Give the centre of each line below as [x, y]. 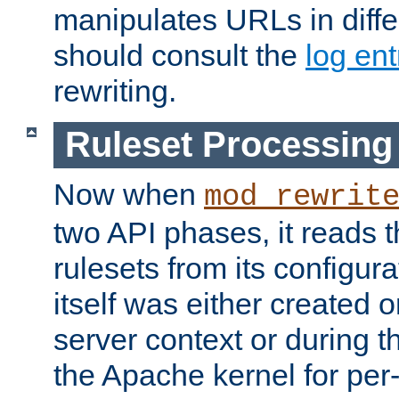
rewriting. [115, 90]
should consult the [179, 55]
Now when [129, 195]
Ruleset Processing [228, 145]
